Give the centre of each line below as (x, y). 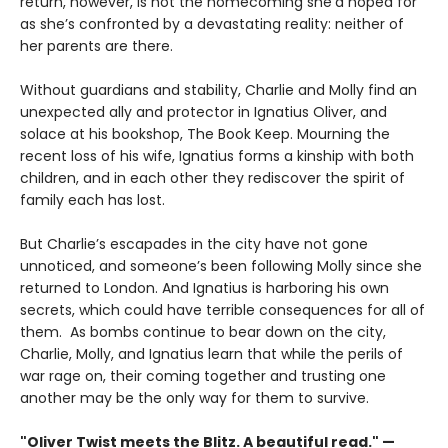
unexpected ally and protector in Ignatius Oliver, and (203, 111)
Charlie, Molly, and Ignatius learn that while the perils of (211, 353)
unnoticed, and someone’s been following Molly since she (221, 265)
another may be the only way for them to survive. (196, 397)
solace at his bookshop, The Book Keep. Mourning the (205, 133)
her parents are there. (98, 45)
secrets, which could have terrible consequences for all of (222, 309)
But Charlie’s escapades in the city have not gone (194, 243)
